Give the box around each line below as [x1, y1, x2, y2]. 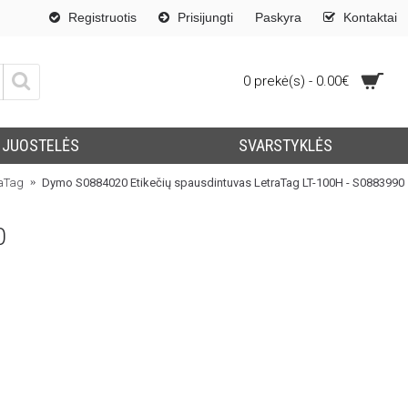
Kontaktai [343, 10, 397, 25]
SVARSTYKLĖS [238, 136, 332, 155]
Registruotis [68, 10, 137, 25]
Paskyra [255, 10, 301, 25]
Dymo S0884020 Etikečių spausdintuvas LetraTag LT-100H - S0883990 [42, 175, 404, 189]
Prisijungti [178, 10, 233, 25]
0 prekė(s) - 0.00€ [242, 73, 349, 89]
